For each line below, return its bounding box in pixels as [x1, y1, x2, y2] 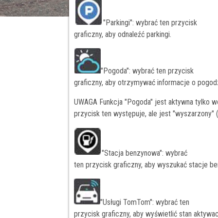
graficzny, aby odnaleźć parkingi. [74, 30, 171, 39]
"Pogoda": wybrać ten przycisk [101, 66, 194, 76]
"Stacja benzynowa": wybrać [102, 148, 187, 158]
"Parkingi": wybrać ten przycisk [103, 18, 197, 28]
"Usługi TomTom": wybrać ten [100, 198, 189, 207]
